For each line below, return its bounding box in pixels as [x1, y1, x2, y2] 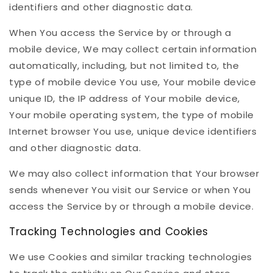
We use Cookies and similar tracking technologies [9, 250, 252, 264]
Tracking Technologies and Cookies [9, 224, 208, 239]
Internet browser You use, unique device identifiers [9, 125, 257, 138]
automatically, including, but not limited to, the [9, 59, 239, 73]
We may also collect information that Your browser [9, 167, 260, 180]
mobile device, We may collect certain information [9, 43, 257, 56]
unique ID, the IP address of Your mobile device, [9, 92, 240, 105]
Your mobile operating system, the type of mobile [9, 108, 254, 122]
